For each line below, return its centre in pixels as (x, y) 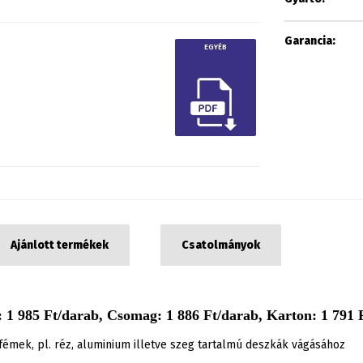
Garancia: (310, 41)
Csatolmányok (221, 245)
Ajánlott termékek (60, 245)
